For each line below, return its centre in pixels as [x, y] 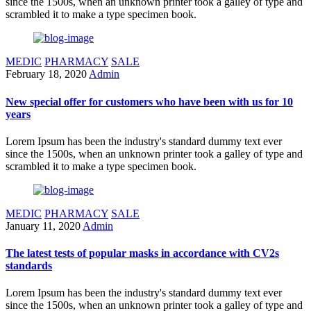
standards [29, 266]
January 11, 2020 [43, 226]
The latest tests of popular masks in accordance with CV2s [142, 253]
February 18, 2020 [46, 74]
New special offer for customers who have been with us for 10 [149, 101]
